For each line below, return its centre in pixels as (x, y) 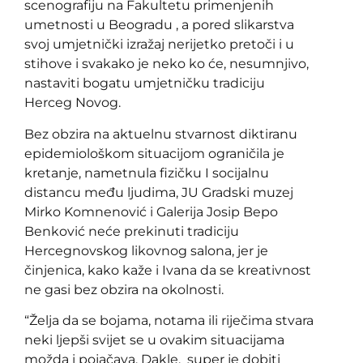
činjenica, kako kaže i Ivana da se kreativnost (168, 270)
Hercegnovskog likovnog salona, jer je (146, 250)
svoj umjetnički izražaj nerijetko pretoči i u (159, 45)
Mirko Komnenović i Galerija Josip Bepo (151, 211)
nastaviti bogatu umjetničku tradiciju (145, 83)
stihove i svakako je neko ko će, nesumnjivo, (167, 64)
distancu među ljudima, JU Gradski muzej (159, 192)
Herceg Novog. (73, 103)
